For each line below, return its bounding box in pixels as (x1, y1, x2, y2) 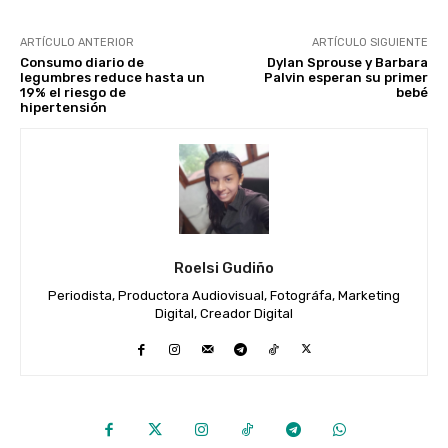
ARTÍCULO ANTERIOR (20, 36, 134, 50)
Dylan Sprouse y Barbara (266, 55, 428, 71)
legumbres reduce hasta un (20, 70, 205, 86)
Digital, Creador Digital (155, 306, 293, 322)
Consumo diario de (20, 55, 144, 71)
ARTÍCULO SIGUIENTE (311, 36, 428, 50)
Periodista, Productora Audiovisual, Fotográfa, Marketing (48, 288, 400, 304)
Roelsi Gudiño (174, 259, 274, 278)
